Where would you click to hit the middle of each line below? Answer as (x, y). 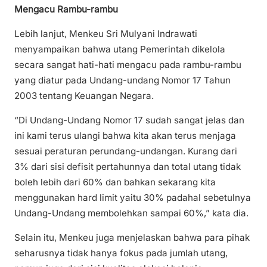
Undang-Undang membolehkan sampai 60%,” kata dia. (131, 213)
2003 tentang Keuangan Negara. (84, 96)
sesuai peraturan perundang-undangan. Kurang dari (126, 151)
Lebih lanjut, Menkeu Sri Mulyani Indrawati (106, 34)
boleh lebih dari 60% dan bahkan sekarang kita (115, 182)
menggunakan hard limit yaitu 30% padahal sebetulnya (133, 198)
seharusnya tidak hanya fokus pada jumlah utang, (121, 253)
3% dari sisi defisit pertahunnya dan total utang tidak (128, 167)
